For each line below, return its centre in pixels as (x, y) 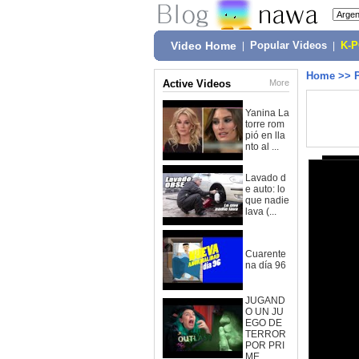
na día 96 (266, 265)
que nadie (267, 200)
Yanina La (267, 113)
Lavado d (266, 178)
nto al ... (262, 147)
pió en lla (265, 135)
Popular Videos (288, 46)
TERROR (266, 334)
